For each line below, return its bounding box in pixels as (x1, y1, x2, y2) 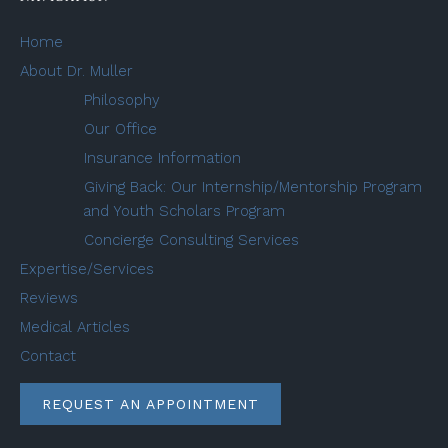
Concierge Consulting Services (84, 231, 299, 250)
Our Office (84, 120, 157, 139)
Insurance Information (84, 149, 241, 168)
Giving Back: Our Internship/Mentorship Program (84, 178, 422, 197)
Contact (20, 347, 76, 366)
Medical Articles (20, 318, 130, 337)
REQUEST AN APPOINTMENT (42, 396, 259, 413)
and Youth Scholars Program (83, 202, 285, 221)
